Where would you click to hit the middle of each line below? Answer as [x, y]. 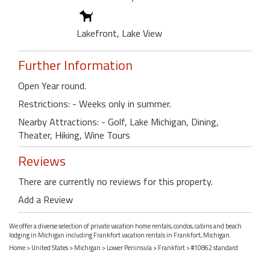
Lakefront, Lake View [119, 33]
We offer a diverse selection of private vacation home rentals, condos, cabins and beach [125, 226]
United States [50, 247]
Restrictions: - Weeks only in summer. [95, 103]
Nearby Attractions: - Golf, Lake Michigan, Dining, [118, 121]
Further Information [75, 65]
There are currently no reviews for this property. [115, 181]
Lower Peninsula [129, 247]
